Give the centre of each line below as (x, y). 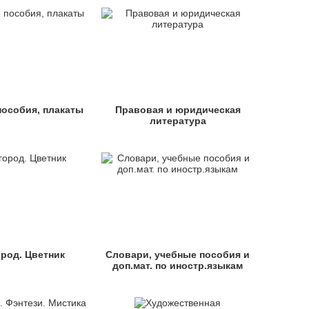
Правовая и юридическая (178, 110)
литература (178, 121)
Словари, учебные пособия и (178, 255)
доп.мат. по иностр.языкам (178, 266)
